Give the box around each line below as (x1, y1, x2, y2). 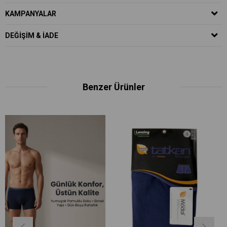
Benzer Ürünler (82, 82, 145, 92)
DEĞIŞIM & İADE (5, 31, 58, 40)
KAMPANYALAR (5, 10, 56, 18)
